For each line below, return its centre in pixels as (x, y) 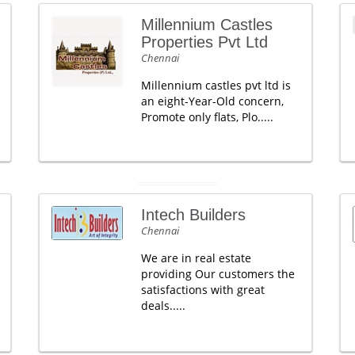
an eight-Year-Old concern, (212, 101)
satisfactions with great (202, 289)
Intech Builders (193, 214)
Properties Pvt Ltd (204, 42)
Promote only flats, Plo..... (207, 116)
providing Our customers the (218, 273)
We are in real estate (196, 258)
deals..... (163, 305)
